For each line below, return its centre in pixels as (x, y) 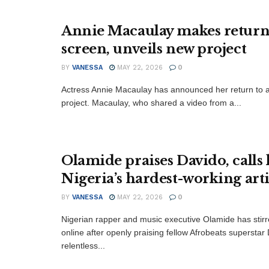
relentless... (83, 246)
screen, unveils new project (154, 49)
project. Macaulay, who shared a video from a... (151, 103)
